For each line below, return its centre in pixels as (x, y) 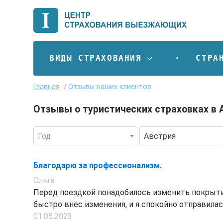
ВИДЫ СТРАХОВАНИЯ (96, 58)
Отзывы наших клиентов (110, 87)
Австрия (160, 136)
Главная (47, 87)
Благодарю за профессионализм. (98, 165)
